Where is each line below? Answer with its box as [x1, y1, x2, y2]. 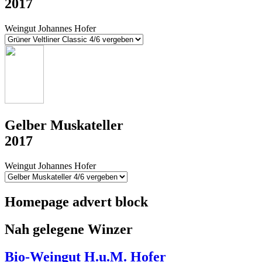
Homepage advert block [5, 194, 148, 209]
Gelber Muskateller [5, 118, 123, 133]
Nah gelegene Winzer [5, 221, 133, 237]
